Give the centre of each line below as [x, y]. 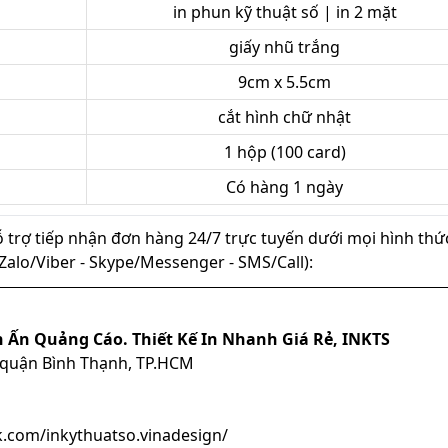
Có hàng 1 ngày [284, 187]
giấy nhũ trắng [284, 47]
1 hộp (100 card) [284, 152]
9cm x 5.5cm [284, 82]
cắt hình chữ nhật [284, 117]
